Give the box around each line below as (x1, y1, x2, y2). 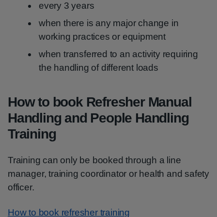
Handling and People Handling (8, 110, 189, 125)
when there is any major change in (39, 18, 179, 28)
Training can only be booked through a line (8, 155, 181, 165)
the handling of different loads (39, 62, 158, 73)
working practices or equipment (39, 31, 166, 42)
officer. (8, 182, 34, 192)
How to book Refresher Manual (8, 94, 192, 109)
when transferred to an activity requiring (39, 49, 198, 59)
